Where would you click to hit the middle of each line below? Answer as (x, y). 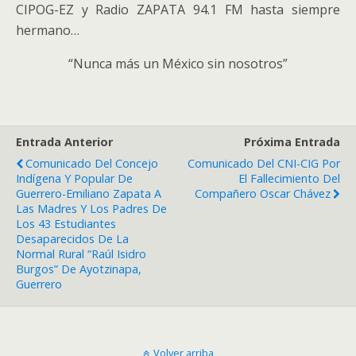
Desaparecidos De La (72, 239)
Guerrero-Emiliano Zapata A (89, 193)
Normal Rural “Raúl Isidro (81, 254)
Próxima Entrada (292, 142)
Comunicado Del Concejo (92, 163)
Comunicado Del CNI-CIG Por (264, 163)
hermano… (48, 30)
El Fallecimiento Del (289, 178)
